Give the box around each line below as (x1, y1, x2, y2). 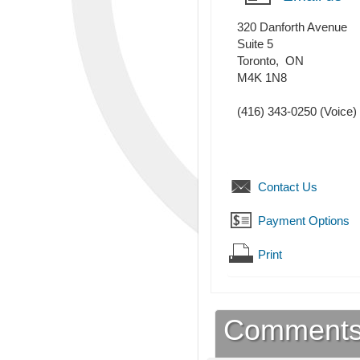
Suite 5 (237, 37, 273, 51)
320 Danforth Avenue (237, 20, 347, 35)
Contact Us (258, 180, 317, 194)
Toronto (237, 54, 276, 68)
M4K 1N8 (237, 71, 287, 85)
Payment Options (258, 214, 350, 228)
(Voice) (317, 104, 357, 119)
